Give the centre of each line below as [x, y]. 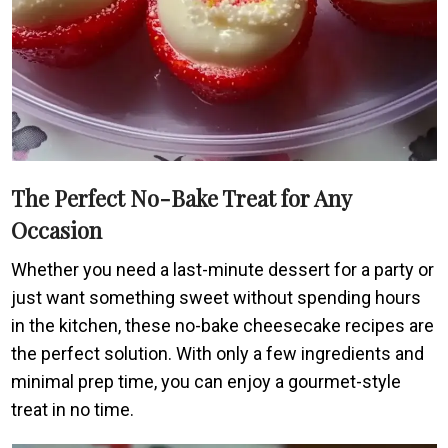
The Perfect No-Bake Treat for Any [181, 197]
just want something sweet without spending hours [216, 297]
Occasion [57, 229]
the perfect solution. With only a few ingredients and [218, 353]
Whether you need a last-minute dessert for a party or [223, 269]
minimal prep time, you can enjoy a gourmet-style [206, 381]
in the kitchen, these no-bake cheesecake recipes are [223, 325]
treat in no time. [73, 409]
